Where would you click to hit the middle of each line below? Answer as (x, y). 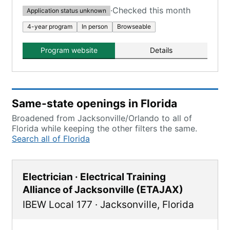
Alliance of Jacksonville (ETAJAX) (103, 190)
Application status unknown (66, 10)
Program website (69, 50)
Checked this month (151, 10)
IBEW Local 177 (57, 205)
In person (95, 26)
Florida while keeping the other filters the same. (104, 128)
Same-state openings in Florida (94, 103)
